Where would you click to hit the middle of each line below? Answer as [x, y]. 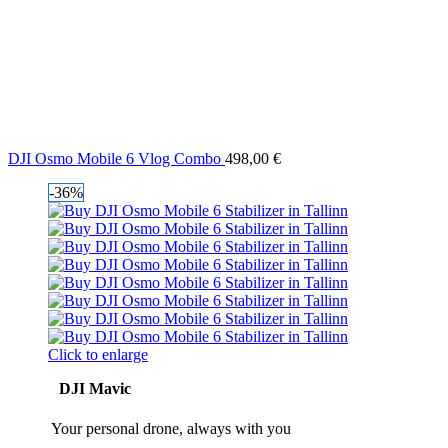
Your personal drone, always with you [171, 428]
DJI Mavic [95, 389]
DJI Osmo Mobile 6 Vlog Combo [116, 158]
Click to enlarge [98, 354]
